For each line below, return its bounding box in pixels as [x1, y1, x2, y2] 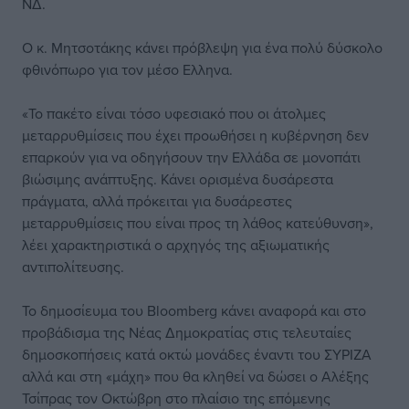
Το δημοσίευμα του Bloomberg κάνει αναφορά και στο [22, 300, 366, 320]
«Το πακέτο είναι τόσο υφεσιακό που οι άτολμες [22, 103, 326, 123]
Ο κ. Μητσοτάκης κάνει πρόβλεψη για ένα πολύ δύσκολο [22, 37, 383, 58]
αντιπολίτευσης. [22, 257, 124, 277]
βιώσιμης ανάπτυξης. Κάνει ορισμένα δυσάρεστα [22, 169, 333, 189]
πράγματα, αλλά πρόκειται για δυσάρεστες [22, 191, 292, 211]
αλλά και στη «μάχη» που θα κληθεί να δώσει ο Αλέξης [22, 366, 369, 386]
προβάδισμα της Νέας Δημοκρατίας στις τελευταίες [22, 322, 351, 342]
